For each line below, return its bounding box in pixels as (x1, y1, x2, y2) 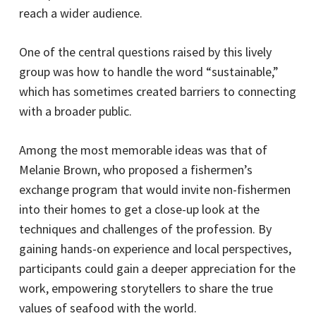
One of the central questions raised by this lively (18, 43, 272, 60)
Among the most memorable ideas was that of (18, 141, 267, 158)
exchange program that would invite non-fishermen (18, 181, 291, 197)
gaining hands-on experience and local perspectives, (18, 240, 291, 257)
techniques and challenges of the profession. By (18, 220, 272, 237)
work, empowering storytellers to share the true (18, 279, 273, 296)
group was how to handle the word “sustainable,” (18, 63, 279, 80)
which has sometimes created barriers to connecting (18, 83, 296, 99)
